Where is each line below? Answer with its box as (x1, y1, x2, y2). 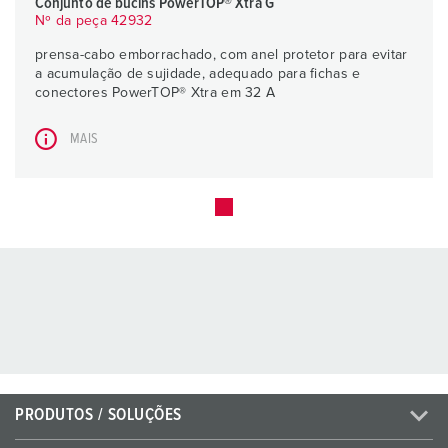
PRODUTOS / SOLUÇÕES (15, 407, 182, 425)
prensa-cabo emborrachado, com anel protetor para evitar (35, 48, 408, 63)
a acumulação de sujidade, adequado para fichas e (35, 67, 361, 82)
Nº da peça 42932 (35, 14, 153, 29)
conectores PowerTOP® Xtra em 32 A (35, 86, 276, 101)
